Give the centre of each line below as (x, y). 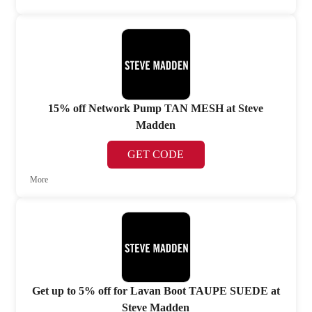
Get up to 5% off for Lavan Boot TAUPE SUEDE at (156, 291)
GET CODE (156, 154)
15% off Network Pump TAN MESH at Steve (156, 108)
